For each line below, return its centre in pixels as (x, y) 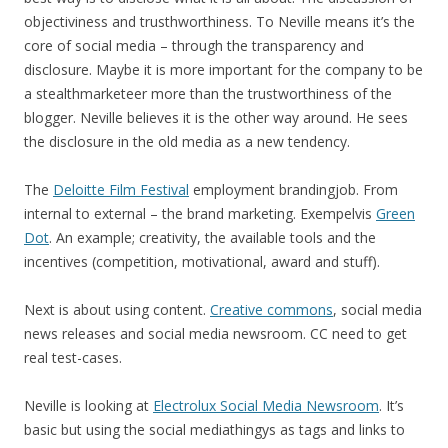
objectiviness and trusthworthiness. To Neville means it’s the (219, 21)
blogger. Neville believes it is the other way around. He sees (216, 117)
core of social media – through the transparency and (194, 45)
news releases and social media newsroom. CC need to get (215, 333)
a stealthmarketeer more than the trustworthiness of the (208, 93)
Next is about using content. (117, 309)
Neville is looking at (88, 405)
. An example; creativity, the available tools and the (212, 237)
